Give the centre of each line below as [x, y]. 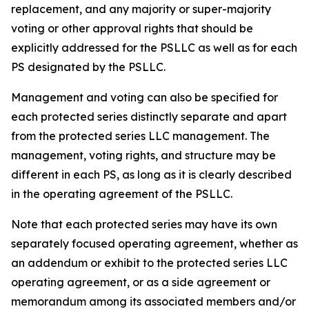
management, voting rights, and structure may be [143, 155]
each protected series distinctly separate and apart [149, 117]
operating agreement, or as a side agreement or [141, 282]
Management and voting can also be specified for [144, 97]
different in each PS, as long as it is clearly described [151, 175]
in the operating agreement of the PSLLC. [122, 194]
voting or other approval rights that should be [132, 28]
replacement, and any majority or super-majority [141, 9]
